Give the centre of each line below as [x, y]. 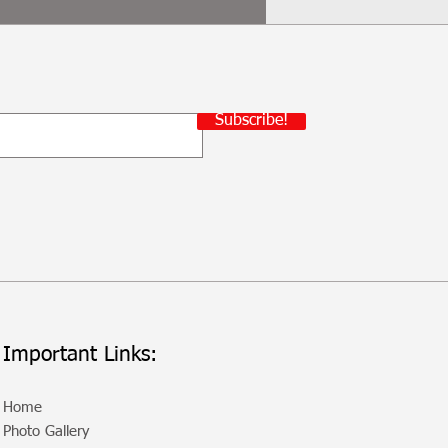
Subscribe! [251, 121]
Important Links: [80, 356]
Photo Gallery [46, 432]
